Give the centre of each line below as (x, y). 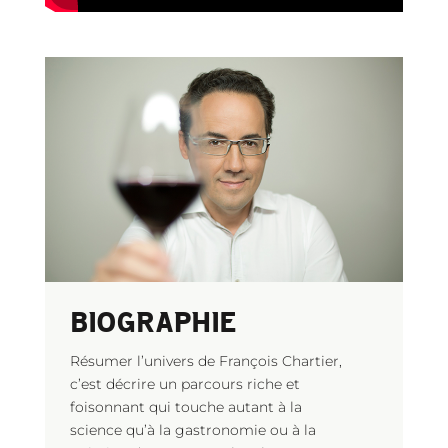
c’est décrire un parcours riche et (184, 383)
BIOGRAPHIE (152, 320)
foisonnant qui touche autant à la (185, 406)
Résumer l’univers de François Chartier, (205, 360)
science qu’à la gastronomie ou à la (192, 429)
